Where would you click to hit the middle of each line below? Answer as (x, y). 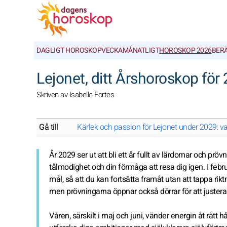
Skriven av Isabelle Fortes (75, 95)
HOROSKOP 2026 (185, 50)
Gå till (49, 127)
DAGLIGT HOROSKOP (69, 50)
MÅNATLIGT (141, 50)
